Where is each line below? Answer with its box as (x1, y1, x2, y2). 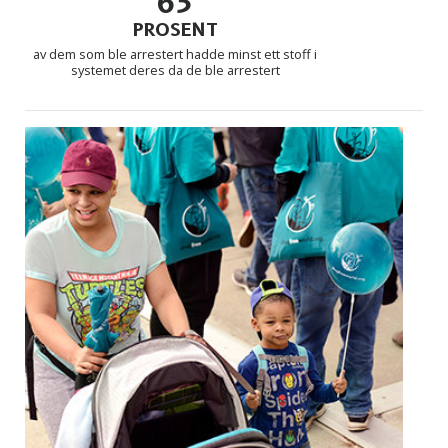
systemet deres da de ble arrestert (70, 60, 280, 79)
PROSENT (132, 18, 218, 41)
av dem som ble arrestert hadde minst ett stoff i (33, 44, 317, 63)
